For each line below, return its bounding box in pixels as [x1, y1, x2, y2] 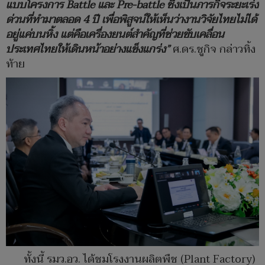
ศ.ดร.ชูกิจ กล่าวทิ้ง [170, 40, 256, 59]
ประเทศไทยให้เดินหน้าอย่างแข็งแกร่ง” [6, 40, 170, 59]
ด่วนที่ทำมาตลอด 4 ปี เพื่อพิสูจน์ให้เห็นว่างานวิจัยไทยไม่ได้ [6, 11, 257, 30]
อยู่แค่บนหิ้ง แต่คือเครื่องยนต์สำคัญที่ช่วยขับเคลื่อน [6, 25, 224, 44]
